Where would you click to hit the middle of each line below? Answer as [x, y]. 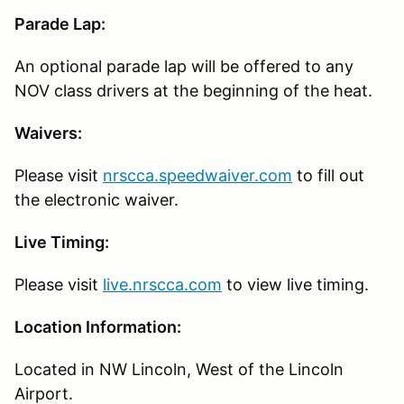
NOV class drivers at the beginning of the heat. [196, 91]
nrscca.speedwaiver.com [197, 176]
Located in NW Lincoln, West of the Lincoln [179, 370]
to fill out [328, 176]
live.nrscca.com [162, 285]
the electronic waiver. [96, 200]
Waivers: [50, 133]
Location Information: [98, 327]
